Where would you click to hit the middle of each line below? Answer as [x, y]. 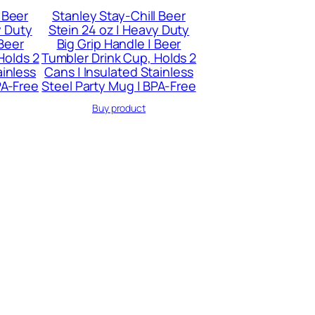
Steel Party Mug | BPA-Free [119, 85]
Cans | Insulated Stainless [119, 71]
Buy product [119, 108]
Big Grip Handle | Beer [119, 43]
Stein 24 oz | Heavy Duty [119, 29]
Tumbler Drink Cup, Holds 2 [119, 57]
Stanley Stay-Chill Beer [119, 15]
